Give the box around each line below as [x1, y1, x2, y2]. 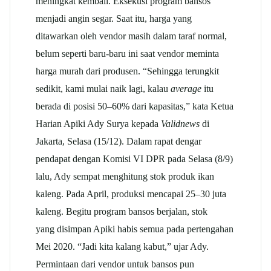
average [171, 82, 201, 94]
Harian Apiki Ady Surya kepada [36, 117, 161, 129]
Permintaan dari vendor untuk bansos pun [36, 258, 194, 270]
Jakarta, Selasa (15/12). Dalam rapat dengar [36, 135, 201, 147]
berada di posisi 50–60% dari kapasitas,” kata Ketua [36, 100, 233, 112]
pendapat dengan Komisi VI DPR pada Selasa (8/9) [36, 152, 233, 165]
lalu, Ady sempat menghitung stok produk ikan [36, 170, 214, 182]
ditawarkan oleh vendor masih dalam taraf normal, [36, 30, 227, 42]
